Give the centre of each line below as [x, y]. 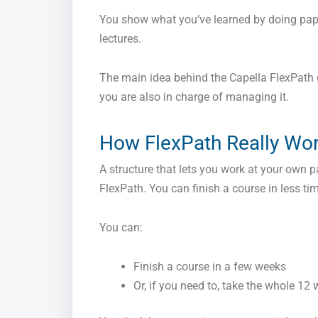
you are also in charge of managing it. [194, 97]
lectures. [120, 39]
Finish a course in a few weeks [210, 267]
